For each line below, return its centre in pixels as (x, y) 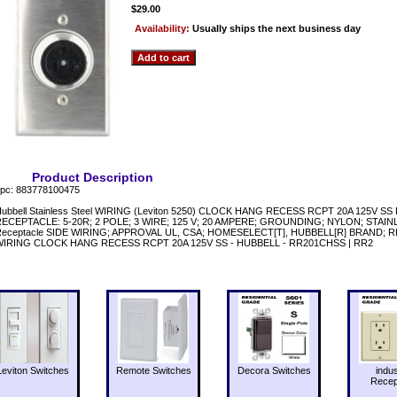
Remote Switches (153, 370)
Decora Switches (274, 370)
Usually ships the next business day (276, 28)
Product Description (93, 177)
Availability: (163, 28)
